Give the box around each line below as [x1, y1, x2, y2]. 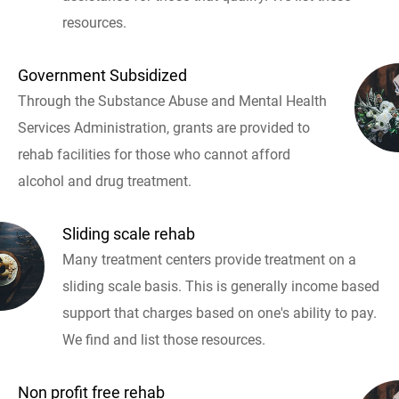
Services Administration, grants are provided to [18, 119, 310, 136]
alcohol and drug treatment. [18, 173, 191, 190]
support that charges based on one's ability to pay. [62, 305, 377, 322]
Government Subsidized [18, 66, 187, 85]
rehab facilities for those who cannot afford [18, 146, 290, 163]
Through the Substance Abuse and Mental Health [18, 93, 327, 110]
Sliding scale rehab [62, 224, 195, 243]
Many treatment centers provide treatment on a [62, 251, 356, 268]
